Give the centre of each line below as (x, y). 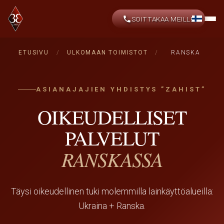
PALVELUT (112, 138)
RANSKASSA (112, 159)
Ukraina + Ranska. (112, 206)
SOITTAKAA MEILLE (163, 19)
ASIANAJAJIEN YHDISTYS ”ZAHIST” (121, 89)
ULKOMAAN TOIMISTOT (107, 52)
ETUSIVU (34, 52)
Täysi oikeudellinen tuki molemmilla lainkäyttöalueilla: (112, 191)
